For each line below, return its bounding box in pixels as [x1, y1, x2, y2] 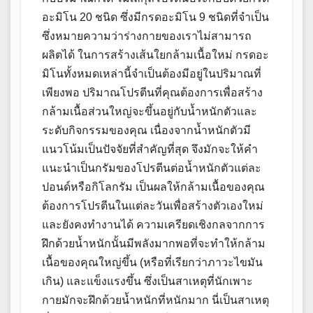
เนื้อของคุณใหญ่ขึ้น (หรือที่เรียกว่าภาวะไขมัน [42, 256, 263, 269]
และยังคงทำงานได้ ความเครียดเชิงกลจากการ [42, 219, 265, 231]
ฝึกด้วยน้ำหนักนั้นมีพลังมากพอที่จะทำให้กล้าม [42, 238, 265, 250]
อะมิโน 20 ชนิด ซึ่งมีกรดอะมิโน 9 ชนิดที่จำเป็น [42, 11, 269, 24]
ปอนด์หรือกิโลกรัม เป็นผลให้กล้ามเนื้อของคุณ [42, 181, 265, 194]
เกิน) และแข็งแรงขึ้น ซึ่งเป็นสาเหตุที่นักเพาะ [42, 275, 253, 288]
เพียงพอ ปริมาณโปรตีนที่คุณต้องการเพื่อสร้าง [42, 87, 263, 99]
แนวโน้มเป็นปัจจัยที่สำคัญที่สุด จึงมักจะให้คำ [42, 143, 258, 156]
